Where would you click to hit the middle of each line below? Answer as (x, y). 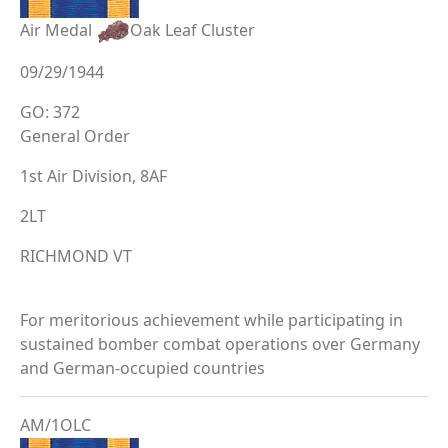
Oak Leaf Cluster (192, 29)
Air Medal (58, 29)
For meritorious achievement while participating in (211, 319)
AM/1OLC (55, 424)
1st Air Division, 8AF (93, 175)
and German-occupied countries (142, 367)
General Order (75, 135)
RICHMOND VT (76, 255)
